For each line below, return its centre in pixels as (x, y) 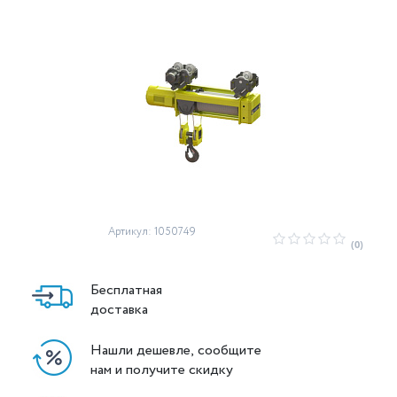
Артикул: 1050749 (152, 232)
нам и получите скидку (162, 370)
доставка (119, 309)
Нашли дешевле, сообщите (178, 350)
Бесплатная (126, 290)
